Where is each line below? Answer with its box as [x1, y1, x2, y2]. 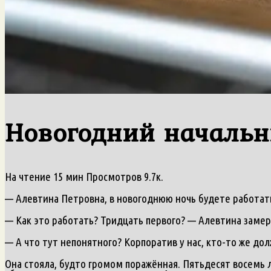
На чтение [5, 169, 51, 183]
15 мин [51, 169, 83, 183]
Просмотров [86, 169, 142, 183]
